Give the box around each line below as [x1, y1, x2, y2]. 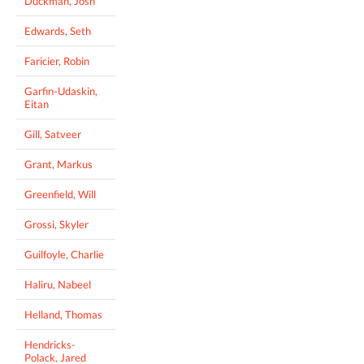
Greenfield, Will [24, 187, 96, 201]
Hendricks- [24, 337, 76, 351]
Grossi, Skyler [24, 217, 89, 231]
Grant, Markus [24, 157, 93, 171]
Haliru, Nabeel [24, 277, 91, 291]
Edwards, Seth [24, 24, 91, 37]
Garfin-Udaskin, [24, 84, 97, 97]
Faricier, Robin [24, 54, 89, 67]
